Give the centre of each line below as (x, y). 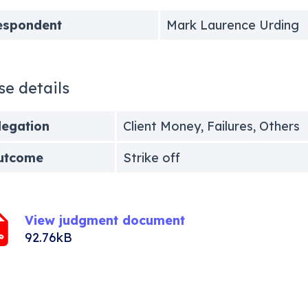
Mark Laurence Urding (232, 25)
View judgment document (104, 220)
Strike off (151, 157)
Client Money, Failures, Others (211, 126)
